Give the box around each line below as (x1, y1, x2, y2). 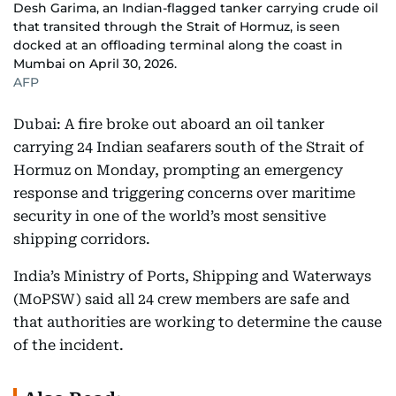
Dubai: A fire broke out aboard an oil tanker (13, 115, 324, 133)
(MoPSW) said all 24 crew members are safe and (13, 290, 350, 308)
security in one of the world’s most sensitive (13, 207, 326, 225)
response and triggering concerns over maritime (13, 184, 355, 202)
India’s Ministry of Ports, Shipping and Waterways (13, 267, 371, 285)
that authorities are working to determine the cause (13, 313, 382, 331)
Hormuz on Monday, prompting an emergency (13, 161, 343, 179)
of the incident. (13, 336, 124, 354)
